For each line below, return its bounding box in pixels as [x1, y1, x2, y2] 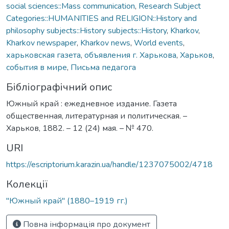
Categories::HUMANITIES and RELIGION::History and [6, 12, 197, 24]
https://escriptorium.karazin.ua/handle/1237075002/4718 [6, 158, 213, 170]
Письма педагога [71, 61, 136, 73]
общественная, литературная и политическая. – [6, 110, 187, 122]
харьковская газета [6, 49, 81, 61]
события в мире [6, 61, 67, 73]
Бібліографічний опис [6, 80, 112, 94]
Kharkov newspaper [6, 37, 77, 49]
